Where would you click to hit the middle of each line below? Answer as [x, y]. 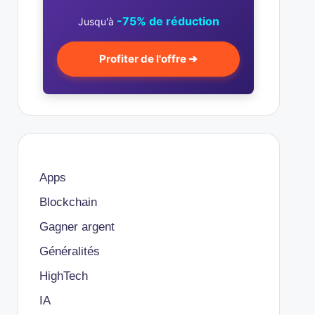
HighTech [63, 276]
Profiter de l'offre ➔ [149, 59]
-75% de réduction [168, 21]
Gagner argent [77, 227]
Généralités [69, 251]
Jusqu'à [97, 21]
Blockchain [68, 202]
